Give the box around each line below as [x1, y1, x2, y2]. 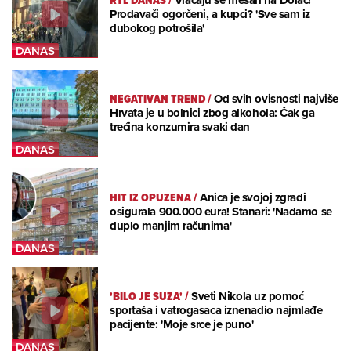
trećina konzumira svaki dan [110, 118, 250, 136]
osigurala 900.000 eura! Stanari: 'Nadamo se [110, 203, 332, 221]
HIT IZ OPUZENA [110, 189, 191, 207]
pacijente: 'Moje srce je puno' [110, 316, 254, 334]
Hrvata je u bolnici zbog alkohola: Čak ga [110, 104, 315, 122]
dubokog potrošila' [110, 20, 204, 38]
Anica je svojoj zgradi [200, 189, 306, 207]
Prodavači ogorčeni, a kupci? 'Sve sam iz [110, 5, 311, 24]
